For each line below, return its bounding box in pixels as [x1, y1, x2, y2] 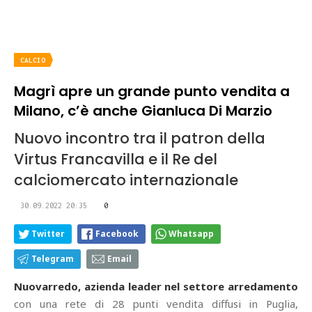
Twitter [31, 228, 65, 240]
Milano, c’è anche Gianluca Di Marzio [14, 101, 272, 120]
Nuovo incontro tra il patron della [14, 128, 265, 148]
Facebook [95, 228, 139, 240]
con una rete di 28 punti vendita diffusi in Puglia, [14, 297, 298, 311]
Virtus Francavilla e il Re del [14, 149, 217, 169]
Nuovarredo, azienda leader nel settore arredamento [14, 279, 298, 293]
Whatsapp [169, 228, 214, 240]
